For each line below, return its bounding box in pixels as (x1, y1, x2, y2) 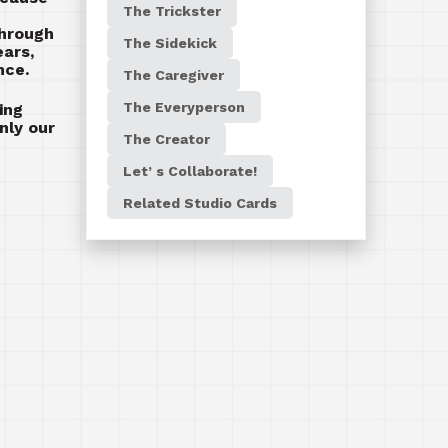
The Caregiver (123, 67, 224, 83)
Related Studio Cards (123, 195, 277, 211)
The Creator (123, 131, 210, 147)
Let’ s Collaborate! (123, 163, 257, 179)
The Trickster (123, 3, 221, 19)
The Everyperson (123, 99, 245, 115)
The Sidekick (123, 35, 217, 51)
